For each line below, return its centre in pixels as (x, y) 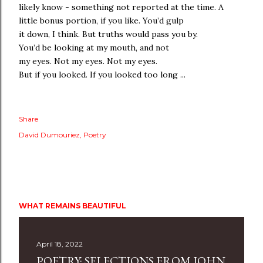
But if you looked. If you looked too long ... (102, 75)
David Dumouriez (49, 135)
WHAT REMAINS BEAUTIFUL (73, 206)
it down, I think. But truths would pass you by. (108, 34)
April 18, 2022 (60, 244)
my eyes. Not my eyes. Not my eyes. (88, 61)
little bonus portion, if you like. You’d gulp (101, 21)
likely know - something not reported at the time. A (121, 7)
